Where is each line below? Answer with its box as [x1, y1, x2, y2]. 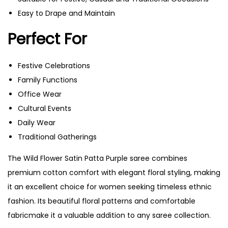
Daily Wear [18, 117, 55, 128]
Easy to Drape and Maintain [18, 8, 115, 18]
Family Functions [18, 74, 77, 85]
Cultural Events [18, 103, 71, 113]
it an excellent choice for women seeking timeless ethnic [8, 181, 212, 192]
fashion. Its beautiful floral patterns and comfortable [8, 195, 195, 206]
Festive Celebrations [18, 60, 90, 71]
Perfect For [8, 28, 87, 50]
